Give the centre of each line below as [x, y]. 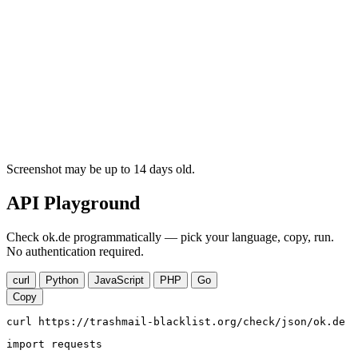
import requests [54, 344]
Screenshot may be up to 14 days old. [101, 169]
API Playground [73, 203]
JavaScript [119, 280]
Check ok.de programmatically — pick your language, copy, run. [170, 237]
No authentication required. [75, 252]
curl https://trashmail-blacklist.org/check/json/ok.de [176, 322]
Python [62, 280]
